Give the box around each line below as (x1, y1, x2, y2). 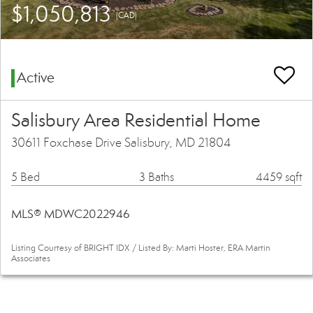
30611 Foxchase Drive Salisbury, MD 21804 (11, 135, 231, 151)
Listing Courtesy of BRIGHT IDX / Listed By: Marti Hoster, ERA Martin (11, 242, 270, 254)
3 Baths (138, 170, 174, 185)
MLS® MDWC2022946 (11, 207, 130, 222)
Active (17, 68, 54, 87)
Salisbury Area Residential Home (11, 109, 261, 132)
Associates (11, 253, 50, 265)
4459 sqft (256, 170, 302, 185)
